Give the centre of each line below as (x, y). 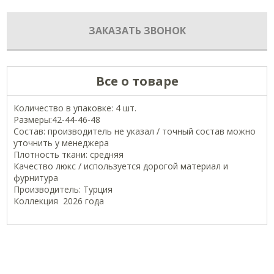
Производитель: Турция (63, 190)
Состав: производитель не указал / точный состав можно (135, 131)
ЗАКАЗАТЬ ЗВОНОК (137, 31)
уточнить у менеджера (61, 143)
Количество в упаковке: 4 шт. (75, 108)
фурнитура (37, 178)
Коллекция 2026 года (59, 201)
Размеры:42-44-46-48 (57, 120)
